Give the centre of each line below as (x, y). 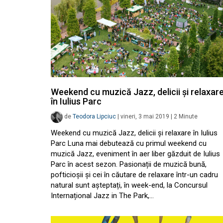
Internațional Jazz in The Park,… (102, 196)
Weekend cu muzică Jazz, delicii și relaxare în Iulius (134, 133)
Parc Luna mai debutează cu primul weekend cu (129, 143)
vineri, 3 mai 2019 (145, 117)
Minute (188, 117)
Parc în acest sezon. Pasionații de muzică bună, (129, 164)
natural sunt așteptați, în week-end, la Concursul (129, 185)
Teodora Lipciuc (94, 117)
